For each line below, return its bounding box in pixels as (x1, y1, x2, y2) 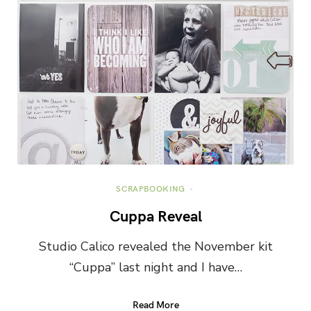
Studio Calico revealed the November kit (38, 237, 273, 255)
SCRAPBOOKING (116, 182, 185, 194)
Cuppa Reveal (109, 204, 202, 226)
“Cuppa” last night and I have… (69, 258, 242, 276)
